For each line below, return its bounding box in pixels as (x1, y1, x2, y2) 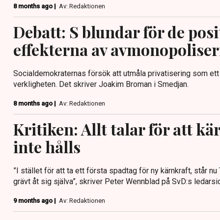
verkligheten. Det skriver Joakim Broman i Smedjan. (13, 79, 189, 89)
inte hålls (13, 136, 81, 157)
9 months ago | (13, 196, 57, 204)
